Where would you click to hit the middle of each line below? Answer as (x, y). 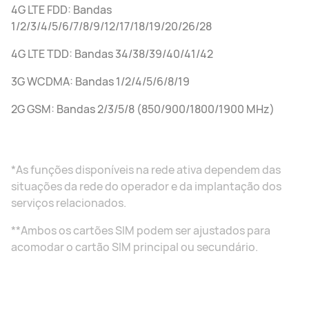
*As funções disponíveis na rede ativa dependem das (146, 170)
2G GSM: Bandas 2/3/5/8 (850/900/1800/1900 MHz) (143, 109)
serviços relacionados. (69, 203)
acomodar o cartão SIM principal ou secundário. (134, 247)
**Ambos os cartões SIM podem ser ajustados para (141, 230)
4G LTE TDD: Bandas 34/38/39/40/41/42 (112, 54)
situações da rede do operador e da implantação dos (146, 186)
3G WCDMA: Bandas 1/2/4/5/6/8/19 (100, 81)
